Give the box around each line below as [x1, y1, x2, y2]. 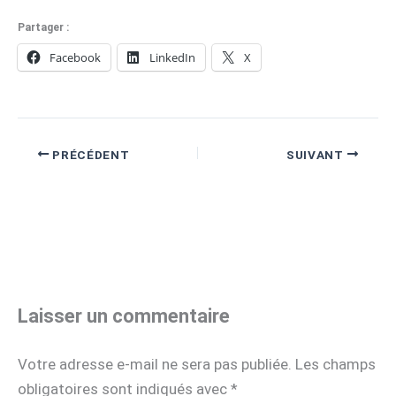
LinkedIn [149, 49, 195, 66]
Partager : [18, 21, 69, 34]
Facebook [49, 49, 101, 66]
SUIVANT [286, 147, 347, 162]
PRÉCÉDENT [49, 147, 130, 162]
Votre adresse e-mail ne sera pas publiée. [18, 355, 292, 374]
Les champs [295, 355, 376, 374]
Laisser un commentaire [18, 305, 230, 328]
